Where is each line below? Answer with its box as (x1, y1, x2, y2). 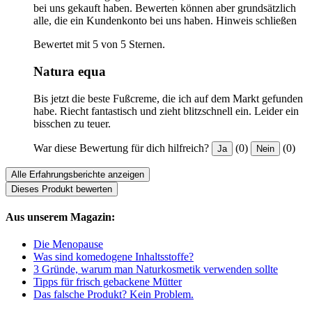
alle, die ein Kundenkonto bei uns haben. (33, 15, 213, 27)
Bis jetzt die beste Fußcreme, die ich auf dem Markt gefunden (33, 92, 303, 104)
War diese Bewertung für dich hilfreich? (33, 141, 209, 154)
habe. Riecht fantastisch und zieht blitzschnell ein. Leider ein (33, 104, 299, 117)
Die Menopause (33, 238, 103, 251)
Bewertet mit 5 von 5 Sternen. (33, 38, 165, 51)
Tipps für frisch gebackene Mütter (33, 276, 182, 288)
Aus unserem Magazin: (6, 211, 115, 224)
